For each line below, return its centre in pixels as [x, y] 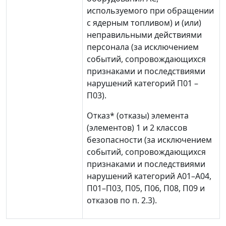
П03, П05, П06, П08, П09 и [155, 188]
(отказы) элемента [152, 116]
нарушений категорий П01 [140, 83]
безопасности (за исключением [149, 140]
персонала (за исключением [143, 47]
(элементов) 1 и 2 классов [137, 128]
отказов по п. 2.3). [122, 200]
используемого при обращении [150, 11]
